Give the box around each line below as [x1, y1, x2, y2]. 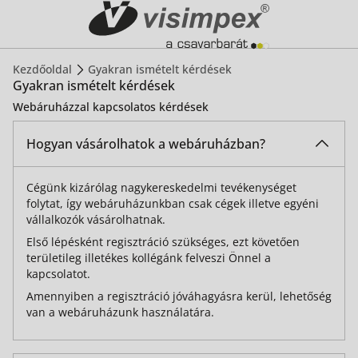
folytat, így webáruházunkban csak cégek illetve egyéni [26, 196, 319, 211]
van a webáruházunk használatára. [26, 304, 214, 320]
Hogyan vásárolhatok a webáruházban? [26, 135, 265, 153]
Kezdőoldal [13, 62, 72, 77]
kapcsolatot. [26, 266, 90, 281]
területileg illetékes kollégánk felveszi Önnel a [26, 250, 271, 265]
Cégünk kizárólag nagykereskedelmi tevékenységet [26, 180, 296, 195]
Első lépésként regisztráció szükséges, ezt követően [26, 234, 300, 249]
